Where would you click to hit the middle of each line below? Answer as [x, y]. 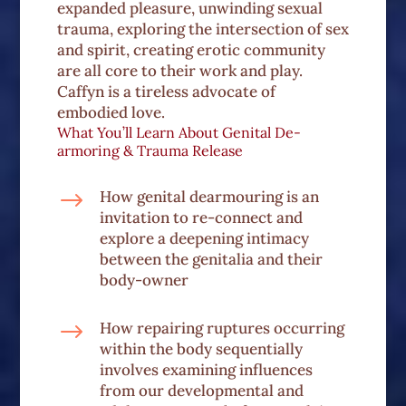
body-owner [144, 280]
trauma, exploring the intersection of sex [203, 29]
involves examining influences [206, 370]
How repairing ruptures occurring [222, 329]
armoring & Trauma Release [150, 151]
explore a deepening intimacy [204, 239]
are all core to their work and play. [179, 71]
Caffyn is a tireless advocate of [166, 92]
